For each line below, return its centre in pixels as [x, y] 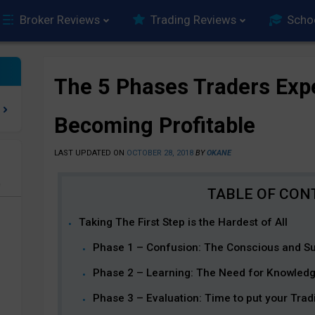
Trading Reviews [193, 20]
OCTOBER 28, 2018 [160, 153]
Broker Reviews [60, 20]
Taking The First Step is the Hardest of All [183, 222]
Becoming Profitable [154, 126]
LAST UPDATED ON [90, 153]
